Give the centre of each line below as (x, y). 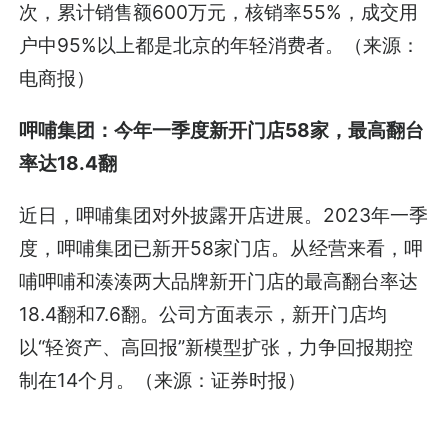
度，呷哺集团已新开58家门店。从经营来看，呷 (221, 247)
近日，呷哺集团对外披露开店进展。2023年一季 (224, 214)
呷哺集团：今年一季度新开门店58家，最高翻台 (222, 129)
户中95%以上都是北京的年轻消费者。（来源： (220, 44)
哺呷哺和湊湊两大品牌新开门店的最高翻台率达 (219, 280)
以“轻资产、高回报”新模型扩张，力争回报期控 (216, 346)
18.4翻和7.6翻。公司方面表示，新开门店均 (203, 313)
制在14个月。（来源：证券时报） (163, 379)
